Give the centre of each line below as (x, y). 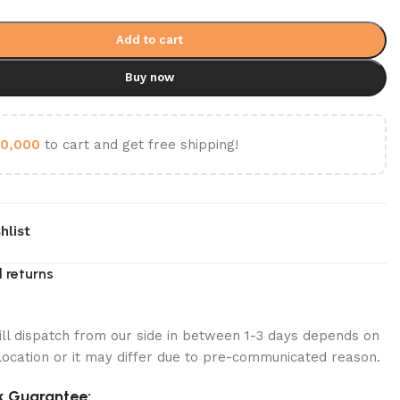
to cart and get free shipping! (139, 144)
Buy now (150, 77)
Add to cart (150, 39)
